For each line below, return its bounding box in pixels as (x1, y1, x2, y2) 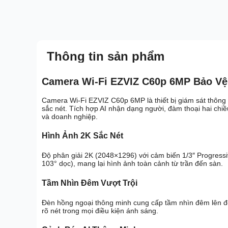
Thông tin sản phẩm (47, 49, 164, 63)
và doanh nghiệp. (42, 112, 98, 121)
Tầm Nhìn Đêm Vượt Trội (42, 178, 137, 187)
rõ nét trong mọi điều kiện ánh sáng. (42, 207, 158, 215)
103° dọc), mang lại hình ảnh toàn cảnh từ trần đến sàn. (42, 159, 223, 168)
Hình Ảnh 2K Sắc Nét (42, 131, 123, 140)
